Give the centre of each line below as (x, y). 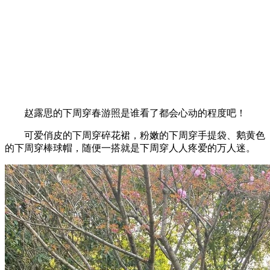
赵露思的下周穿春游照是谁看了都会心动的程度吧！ (125, 113)
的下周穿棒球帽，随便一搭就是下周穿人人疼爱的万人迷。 (130, 148)
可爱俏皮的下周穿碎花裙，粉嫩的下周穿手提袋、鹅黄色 (135, 135)
